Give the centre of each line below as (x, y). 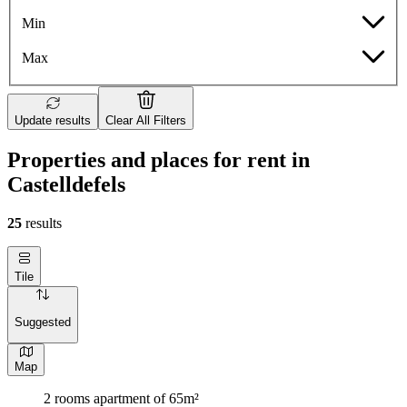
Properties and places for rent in (159, 160)
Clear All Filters (146, 121)
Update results (53, 121)
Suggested (43, 322)
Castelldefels (66, 185)
